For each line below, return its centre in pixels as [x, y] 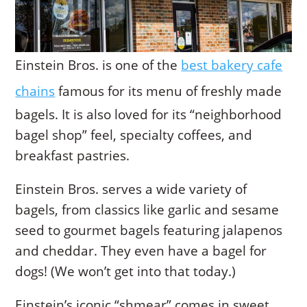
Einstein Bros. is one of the [98, 65]
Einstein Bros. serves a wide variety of [131, 189]
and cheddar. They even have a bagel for [141, 251]
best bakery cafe [232, 65]
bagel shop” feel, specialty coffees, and [134, 135]
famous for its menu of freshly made [169, 91]
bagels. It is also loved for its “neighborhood [149, 115]
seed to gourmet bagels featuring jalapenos [149, 231]
